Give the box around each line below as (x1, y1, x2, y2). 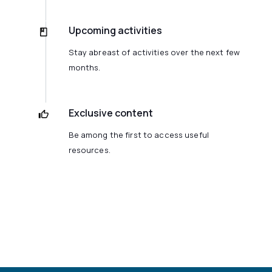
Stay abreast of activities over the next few (68, 47, 240, 58)
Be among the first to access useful (68, 129, 209, 140)
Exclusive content (68, 106, 153, 120)
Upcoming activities (68, 24, 162, 38)
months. (68, 62, 101, 73)
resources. (68, 144, 110, 155)
